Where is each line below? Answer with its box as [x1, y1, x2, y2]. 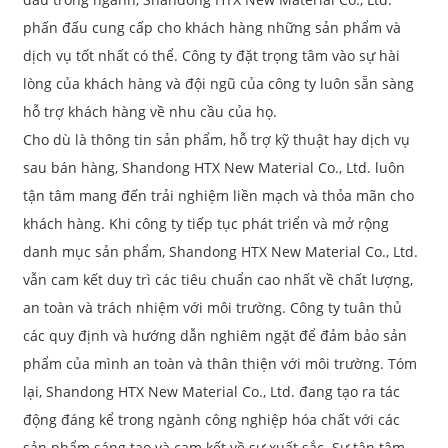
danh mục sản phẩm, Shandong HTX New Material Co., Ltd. [22, 242, 418, 262]
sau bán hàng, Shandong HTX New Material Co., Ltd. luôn [22, 158, 405, 178]
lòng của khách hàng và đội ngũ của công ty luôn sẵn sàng [22, 74, 414, 94]
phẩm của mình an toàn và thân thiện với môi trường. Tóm [22, 354, 417, 374]
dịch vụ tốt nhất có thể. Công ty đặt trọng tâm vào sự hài [22, 46, 400, 66]
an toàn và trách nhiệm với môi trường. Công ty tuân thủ [22, 298, 402, 318]
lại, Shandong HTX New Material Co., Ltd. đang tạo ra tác [22, 382, 400, 402]
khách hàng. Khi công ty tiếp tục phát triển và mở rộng [22, 214, 389, 234]
